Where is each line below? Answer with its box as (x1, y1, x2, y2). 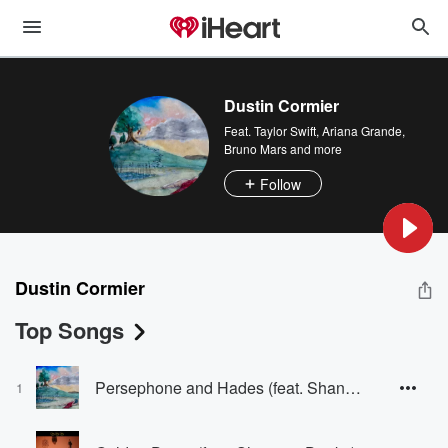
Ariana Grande (322, 122, 402, 139)
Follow (260, 173, 301, 194)
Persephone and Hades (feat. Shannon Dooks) (345, 375, 361, 399)
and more (287, 140, 342, 157)
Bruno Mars (224, 140, 287, 157)
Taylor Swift (254, 122, 316, 139)
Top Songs (15, 314, 124, 346)
